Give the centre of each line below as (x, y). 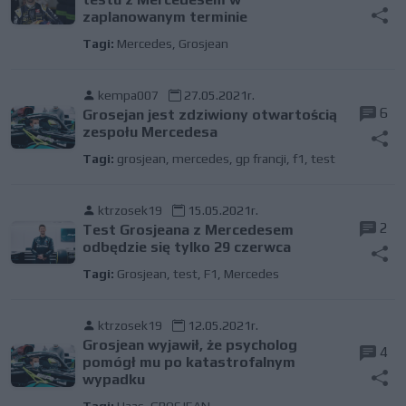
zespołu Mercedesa (150, 132)
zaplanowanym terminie (164, 17)
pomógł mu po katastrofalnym (188, 362)
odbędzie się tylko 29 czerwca (186, 247)
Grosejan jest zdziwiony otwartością (209, 115)
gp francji (261, 159)
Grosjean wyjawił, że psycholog (189, 345)
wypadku (113, 380)
